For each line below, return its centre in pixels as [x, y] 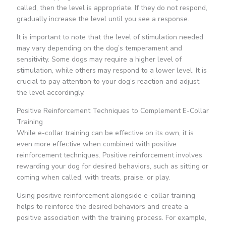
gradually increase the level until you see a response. [103, 19]
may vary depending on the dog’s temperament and [99, 48]
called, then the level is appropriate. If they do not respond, [112, 8]
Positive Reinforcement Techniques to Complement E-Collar [112, 111]
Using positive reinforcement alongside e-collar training [106, 196]
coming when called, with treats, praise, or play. [93, 178]
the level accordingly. [50, 93]
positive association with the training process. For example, [111, 218]
